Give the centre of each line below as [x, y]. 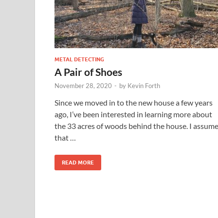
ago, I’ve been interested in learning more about [133, 114]
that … [65, 137]
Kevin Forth [144, 85]
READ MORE [78, 162]
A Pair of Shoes [88, 72]
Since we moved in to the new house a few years [134, 102]
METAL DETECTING [79, 59]
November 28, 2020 [83, 85]
